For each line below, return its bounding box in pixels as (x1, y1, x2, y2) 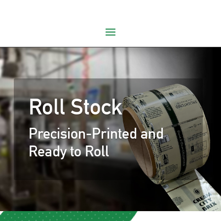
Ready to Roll (29, 143, 109, 160)
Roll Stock (29, 94, 122, 120)
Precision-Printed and (29, 125, 164, 143)
